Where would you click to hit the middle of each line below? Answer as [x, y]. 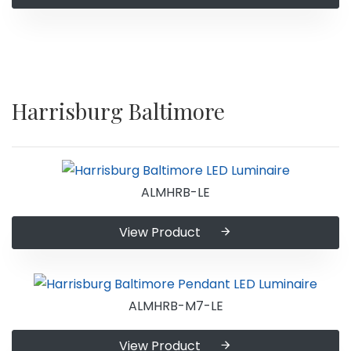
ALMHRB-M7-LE [175, 306]
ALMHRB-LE [175, 193]
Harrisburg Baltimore [118, 110]
